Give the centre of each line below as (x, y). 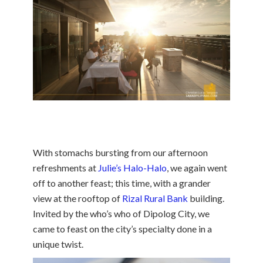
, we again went (197, 168)
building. (206, 198)
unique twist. (58, 244)
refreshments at (65, 168)
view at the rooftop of (77, 198)
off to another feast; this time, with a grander (122, 183)
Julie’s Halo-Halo (132, 168)
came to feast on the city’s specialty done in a (122, 229)
